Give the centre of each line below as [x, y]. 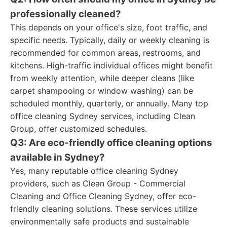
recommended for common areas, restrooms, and [105, 53]
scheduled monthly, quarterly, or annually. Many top [109, 103]
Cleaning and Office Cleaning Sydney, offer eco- [103, 196]
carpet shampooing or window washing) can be [102, 91]
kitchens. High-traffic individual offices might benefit [111, 65]
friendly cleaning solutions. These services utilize [104, 209]
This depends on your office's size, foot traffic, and [109, 27]
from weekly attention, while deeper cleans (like [102, 78]
